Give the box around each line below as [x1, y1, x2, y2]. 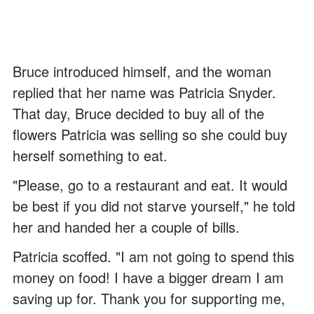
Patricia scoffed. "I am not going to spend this [13, 245, 294, 266]
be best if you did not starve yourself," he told [13, 195, 295, 216]
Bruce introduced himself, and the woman [13, 60, 271, 81]
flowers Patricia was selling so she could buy [13, 123, 287, 144]
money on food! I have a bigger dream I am [13, 266, 284, 287]
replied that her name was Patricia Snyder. [13, 81, 276, 102]
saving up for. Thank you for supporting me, [13, 287, 285, 308]
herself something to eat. [13, 144, 168, 165]
